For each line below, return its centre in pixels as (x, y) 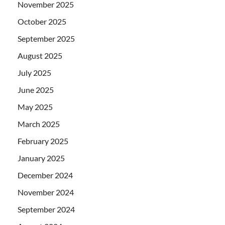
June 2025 (36, 89)
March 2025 (39, 124)
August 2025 (40, 55)
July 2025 (34, 72)
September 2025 (46, 38)
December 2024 (45, 175)
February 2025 (43, 141)
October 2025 (42, 21)
